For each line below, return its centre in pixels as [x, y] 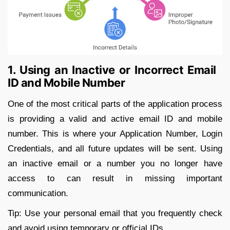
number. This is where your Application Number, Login [115, 133]
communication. [38, 193]
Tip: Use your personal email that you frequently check [115, 213]
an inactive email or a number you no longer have [115, 163]
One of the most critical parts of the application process [115, 104]
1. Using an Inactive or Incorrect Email [112, 70]
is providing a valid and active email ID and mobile [115, 119]
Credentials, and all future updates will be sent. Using [115, 148]
